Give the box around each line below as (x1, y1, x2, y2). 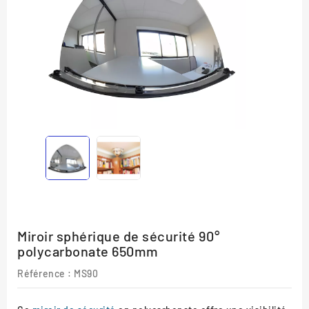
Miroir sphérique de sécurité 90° (17, 227, 220, 244)
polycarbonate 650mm (17, 242, 159, 259)
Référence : (17, 267, 72, 279)
